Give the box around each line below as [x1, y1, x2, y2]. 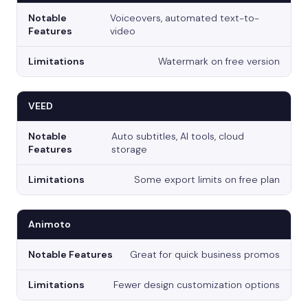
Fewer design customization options [113, 278, 280, 291]
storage [111, 143, 148, 156]
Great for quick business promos [130, 248, 280, 261]
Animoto [28, 218, 71, 231]
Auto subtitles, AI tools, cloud [111, 130, 245, 143]
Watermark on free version [158, 55, 280, 68]
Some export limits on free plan [134, 173, 280, 186]
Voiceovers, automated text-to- [110, 12, 260, 25]
